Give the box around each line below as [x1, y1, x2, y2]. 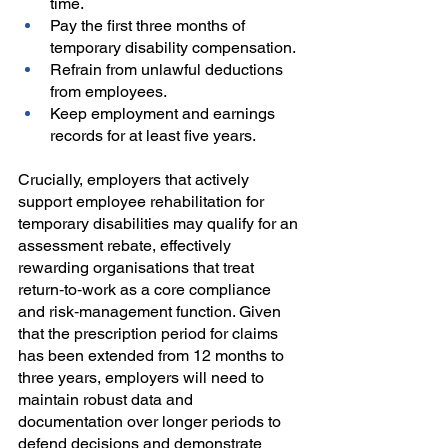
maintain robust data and [18, 390, 197, 410]
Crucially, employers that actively [18, 170, 253, 190]
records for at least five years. [50, 126, 256, 146]
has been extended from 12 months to [18, 346, 288, 366]
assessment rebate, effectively [18, 236, 235, 256]
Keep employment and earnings [50, 104, 279, 124]
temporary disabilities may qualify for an [18, 214, 302, 234]
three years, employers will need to [18, 368, 268, 388]
